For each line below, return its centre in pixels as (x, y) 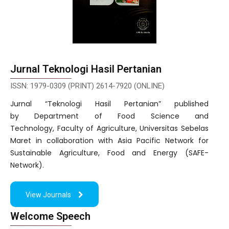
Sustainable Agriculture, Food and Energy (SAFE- (109, 153)
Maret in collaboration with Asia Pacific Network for (109, 141)
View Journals (48, 195)
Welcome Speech (50, 216)
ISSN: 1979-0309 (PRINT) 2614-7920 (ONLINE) (87, 86)
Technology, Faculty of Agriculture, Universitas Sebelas (109, 128)
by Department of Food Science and (109, 116)
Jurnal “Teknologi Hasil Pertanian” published (109, 104)
